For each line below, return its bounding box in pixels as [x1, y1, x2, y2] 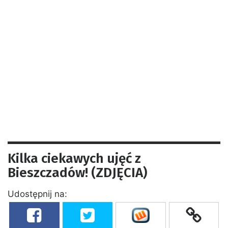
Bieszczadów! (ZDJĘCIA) [8, 164, 147, 181]
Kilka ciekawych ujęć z [8, 150, 141, 166]
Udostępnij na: [8, 188, 67, 199]
